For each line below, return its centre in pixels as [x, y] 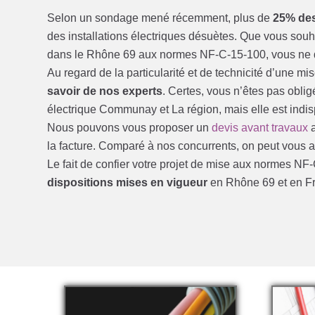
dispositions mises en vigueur [128, 182]
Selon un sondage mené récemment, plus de [160, 18]
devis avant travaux [260, 127]
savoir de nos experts [105, 91]
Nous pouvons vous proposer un [130, 127]
